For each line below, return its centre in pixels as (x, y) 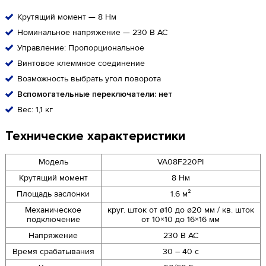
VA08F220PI (181, 162)
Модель (53, 162)
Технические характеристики (95, 136)
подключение (53, 219)
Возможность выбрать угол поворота (89, 79)
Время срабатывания (53, 251)
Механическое (53, 210)
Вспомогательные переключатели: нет (94, 94)
